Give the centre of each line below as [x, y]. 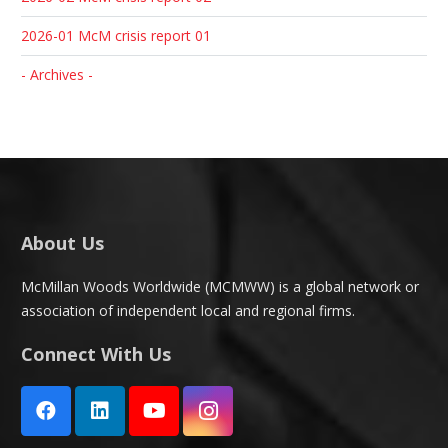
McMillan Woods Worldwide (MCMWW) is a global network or [220, 286]
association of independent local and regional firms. [188, 310]
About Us [62, 243]
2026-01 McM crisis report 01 [116, 35]
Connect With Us [96, 354]
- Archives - [57, 74]
